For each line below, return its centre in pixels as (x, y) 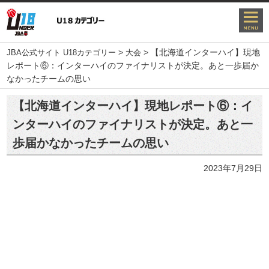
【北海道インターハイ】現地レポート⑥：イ (133, 106)
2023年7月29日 (233, 168)
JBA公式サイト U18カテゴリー (62, 53)
